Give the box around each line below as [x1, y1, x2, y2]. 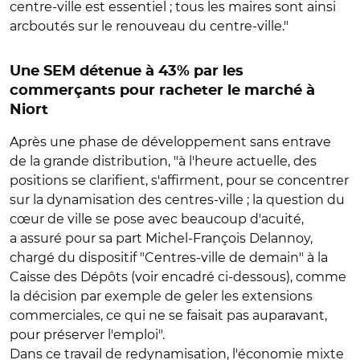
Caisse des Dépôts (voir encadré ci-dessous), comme [10, 269, 346, 284]
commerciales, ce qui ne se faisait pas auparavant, [10, 308, 327, 323]
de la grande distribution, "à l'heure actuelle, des [10, 153, 317, 169]
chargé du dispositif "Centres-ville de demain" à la [10, 250, 328, 265]
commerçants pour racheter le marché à [10, 84, 315, 98]
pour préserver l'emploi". [10, 327, 165, 342]
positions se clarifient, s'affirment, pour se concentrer [10, 173, 349, 188]
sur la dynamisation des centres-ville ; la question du [10, 192, 345, 207]
